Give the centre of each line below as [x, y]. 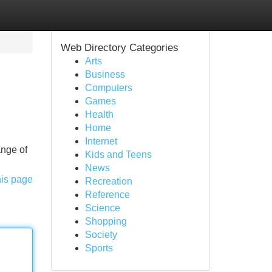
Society [101, 235]
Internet [101, 141]
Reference [107, 195]
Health [99, 114]
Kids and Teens [118, 155]
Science [102, 208]
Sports [99, 248]
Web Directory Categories [119, 47]
